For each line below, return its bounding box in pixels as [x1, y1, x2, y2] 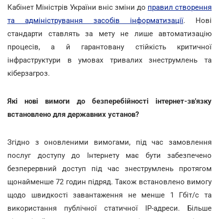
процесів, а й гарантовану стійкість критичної [7, 42, 212, 51]
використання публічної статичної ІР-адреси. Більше [7, 203, 212, 213]
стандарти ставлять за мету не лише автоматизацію [7, 29, 212, 38]
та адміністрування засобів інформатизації [7, 16, 183, 25]
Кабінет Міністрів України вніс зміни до [7, 2, 148, 12]
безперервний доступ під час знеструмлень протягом [7, 164, 212, 173]
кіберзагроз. [7, 68, 50, 78]
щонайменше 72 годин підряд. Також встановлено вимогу [7, 177, 212, 186]
